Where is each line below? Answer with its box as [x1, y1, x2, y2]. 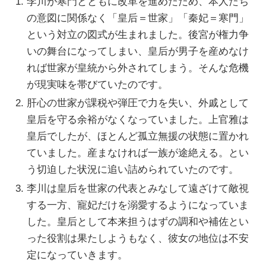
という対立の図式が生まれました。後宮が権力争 [27, 28, 249, 40]
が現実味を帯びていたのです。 [27, 78, 169, 90]
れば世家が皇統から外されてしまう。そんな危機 [27, 62, 249, 74]
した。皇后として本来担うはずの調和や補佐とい [27, 216, 249, 227]
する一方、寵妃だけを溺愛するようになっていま [27, 199, 249, 211]
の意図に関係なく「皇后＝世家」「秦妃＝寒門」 [27, 12, 249, 24]
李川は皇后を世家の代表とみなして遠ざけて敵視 [27, 182, 249, 194]
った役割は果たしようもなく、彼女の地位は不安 [27, 232, 249, 244]
